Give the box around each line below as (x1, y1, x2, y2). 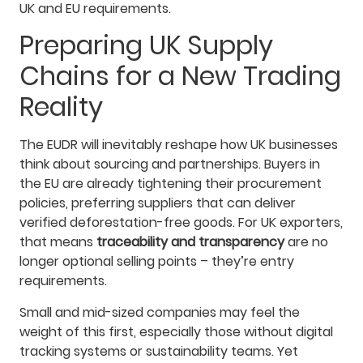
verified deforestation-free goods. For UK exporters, (19, 213, 343, 233)
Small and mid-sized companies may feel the (19, 302, 300, 322)
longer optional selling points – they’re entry (19, 252, 294, 271)
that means (19, 233, 96, 252)
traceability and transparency (96, 233, 284, 252)
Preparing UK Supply (19, 27, 273, 64)
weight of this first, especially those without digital (19, 322, 333, 341)
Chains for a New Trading (19, 58, 341, 95)
